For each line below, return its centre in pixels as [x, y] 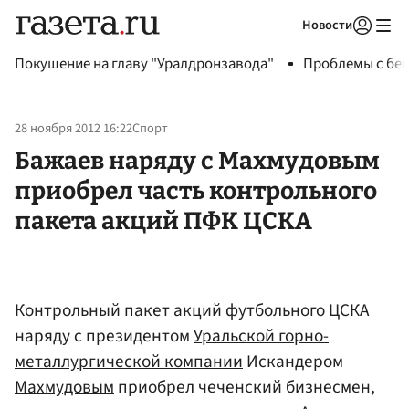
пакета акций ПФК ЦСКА [163, 220]
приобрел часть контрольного [196, 190]
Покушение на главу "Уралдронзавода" [144, 64]
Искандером [293, 361]
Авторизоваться [288, 48]
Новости [327, 25]
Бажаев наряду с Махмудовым [197, 160]
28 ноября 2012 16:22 [73, 129]
